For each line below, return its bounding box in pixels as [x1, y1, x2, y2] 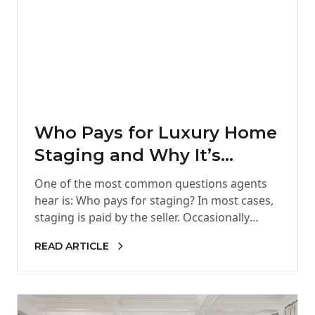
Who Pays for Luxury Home [34, 122, 277, 143]
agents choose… [34, 226, 122, 242]
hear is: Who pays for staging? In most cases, [34, 193, 274, 208]
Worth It [34, 167, 108, 188]
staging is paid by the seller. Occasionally [34, 210, 250, 225]
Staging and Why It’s [34, 145, 221, 165]
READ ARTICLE [34, 240, 109, 252]
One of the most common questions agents [34, 176, 267, 191]
